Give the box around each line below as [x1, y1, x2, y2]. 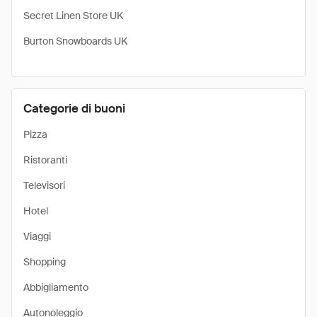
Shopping [23, 255, 66, 268]
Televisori [23, 179, 65, 192]
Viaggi [23, 230, 51, 243]
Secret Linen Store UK [23, 9, 123, 22]
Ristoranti [23, 154, 67, 166]
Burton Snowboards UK [23, 35, 127, 47]
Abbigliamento [23, 281, 88, 294]
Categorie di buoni [23, 100, 125, 116]
